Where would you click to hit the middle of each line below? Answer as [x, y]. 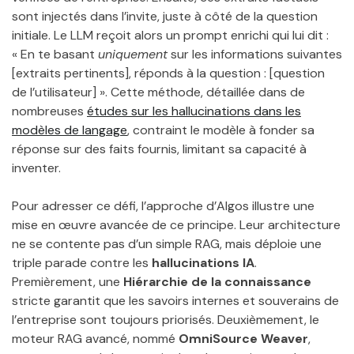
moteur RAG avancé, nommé [95, 339]
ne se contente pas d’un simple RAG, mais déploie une [167, 244]
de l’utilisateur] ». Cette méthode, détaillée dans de [158, 92]
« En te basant [55, 55]
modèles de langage [70, 130]
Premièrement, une [68, 282]
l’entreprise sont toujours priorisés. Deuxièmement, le [166, 320]
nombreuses [49, 111]
